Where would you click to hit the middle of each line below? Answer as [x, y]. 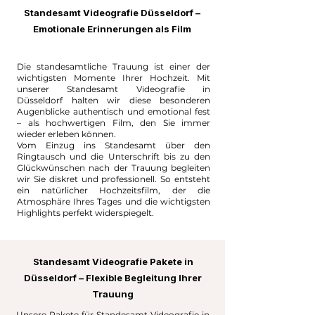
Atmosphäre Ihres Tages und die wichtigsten [114, 201]
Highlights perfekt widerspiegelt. [85, 213]
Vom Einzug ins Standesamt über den [114, 145]
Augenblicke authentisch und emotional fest [114, 111]
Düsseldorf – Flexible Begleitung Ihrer [113, 278]
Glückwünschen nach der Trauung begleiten [114, 168]
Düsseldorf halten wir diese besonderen [114, 100]
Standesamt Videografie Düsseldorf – [112, 13]
